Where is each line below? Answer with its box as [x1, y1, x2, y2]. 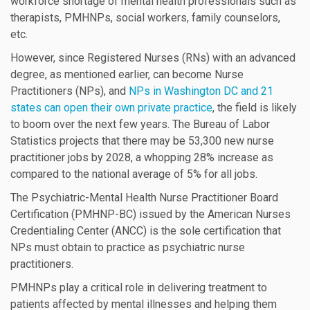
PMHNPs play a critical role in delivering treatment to [10, 281, 267, 294]
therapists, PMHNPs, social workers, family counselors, [10, 11, 280, 24]
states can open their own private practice [10, 101, 212, 114]
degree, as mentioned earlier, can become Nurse [10, 68, 244, 81]
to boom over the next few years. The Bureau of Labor [10, 118, 270, 131]
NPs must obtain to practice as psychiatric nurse [10, 241, 245, 254]
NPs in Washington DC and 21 [129, 84, 273, 98]
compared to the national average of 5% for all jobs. [10, 167, 257, 181]
